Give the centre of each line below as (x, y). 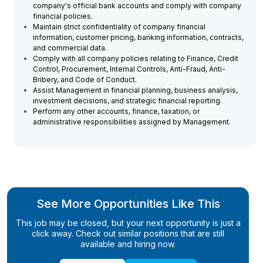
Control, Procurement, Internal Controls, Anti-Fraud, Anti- (129, 69)
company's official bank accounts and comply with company (137, 6)
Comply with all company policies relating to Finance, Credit (136, 58)
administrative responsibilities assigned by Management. (132, 122)
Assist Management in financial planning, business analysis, (135, 90)
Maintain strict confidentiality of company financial (119, 27)
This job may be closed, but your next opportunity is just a (128, 223)
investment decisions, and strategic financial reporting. (127, 101)
